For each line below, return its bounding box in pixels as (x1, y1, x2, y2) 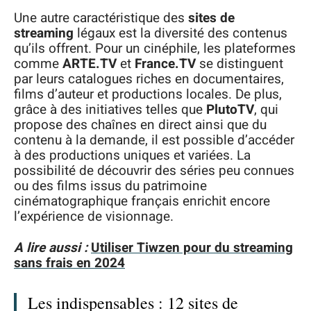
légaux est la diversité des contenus (74, 24, 287, 43)
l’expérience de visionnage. (14, 207, 174, 226)
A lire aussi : (14, 237, 87, 258)
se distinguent (196, 54, 283, 74)
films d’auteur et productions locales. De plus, (14, 85, 282, 104)
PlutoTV (206, 100, 254, 119)
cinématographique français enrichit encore (14, 192, 270, 211)
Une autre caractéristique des (14, 8, 188, 28)
